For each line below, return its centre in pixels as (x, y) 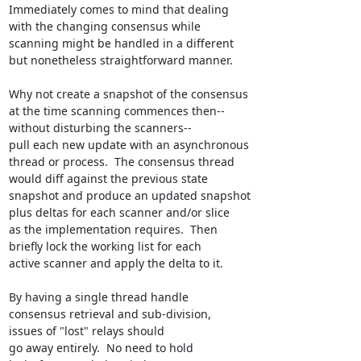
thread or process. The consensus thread (121, 162)
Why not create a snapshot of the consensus (128, 94)
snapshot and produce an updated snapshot (129, 195)
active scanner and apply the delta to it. (116, 263)
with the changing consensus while (104, 26)
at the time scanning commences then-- (116, 111)
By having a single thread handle (98, 297)
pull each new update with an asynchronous (129, 145)
